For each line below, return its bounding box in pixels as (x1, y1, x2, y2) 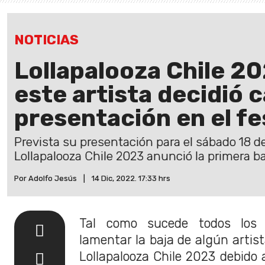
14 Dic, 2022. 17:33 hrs (92, 173, 170, 183)
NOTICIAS (14, 31, 79, 48)
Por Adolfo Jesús (14, 173, 77, 183)
